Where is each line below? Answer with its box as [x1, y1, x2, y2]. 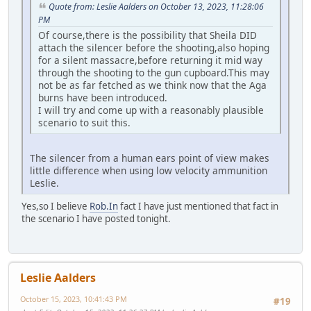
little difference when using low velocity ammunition [30, 163, 267, 177]
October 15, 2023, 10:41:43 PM [20, 294, 127, 305]
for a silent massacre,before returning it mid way [38, 53, 262, 67]
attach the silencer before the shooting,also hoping [38, 40, 269, 54]
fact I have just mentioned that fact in [118, 199, 278, 212]
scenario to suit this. [38, 115, 131, 129]
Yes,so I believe [22, 199, 90, 212]
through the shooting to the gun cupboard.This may [38, 65, 269, 79]
